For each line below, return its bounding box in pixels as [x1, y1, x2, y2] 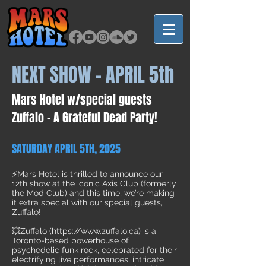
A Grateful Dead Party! [53, 109, 157, 126]
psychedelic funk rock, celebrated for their [12, 245, 177, 255]
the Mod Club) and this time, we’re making [12, 188, 175, 198]
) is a [138, 226, 156, 236]
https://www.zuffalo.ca [52, 226, 138, 236]
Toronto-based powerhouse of [12, 236, 129, 245]
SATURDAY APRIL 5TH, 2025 [12, 141, 121, 157]
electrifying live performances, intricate [12, 255, 164, 264]
